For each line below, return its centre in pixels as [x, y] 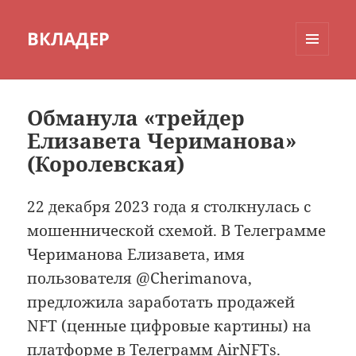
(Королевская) [106, 164]
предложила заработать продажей [161, 302]
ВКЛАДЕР [69, 39]
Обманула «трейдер [136, 118]
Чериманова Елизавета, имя [136, 255]
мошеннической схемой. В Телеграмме [177, 231]
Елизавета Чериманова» [162, 141]
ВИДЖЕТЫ [321, 89]
